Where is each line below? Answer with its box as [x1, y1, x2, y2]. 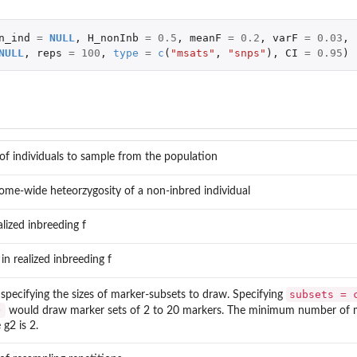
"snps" [227, 46, 266, 59]
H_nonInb [87, 31, 139, 44]
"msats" [170, 46, 215, 59]
